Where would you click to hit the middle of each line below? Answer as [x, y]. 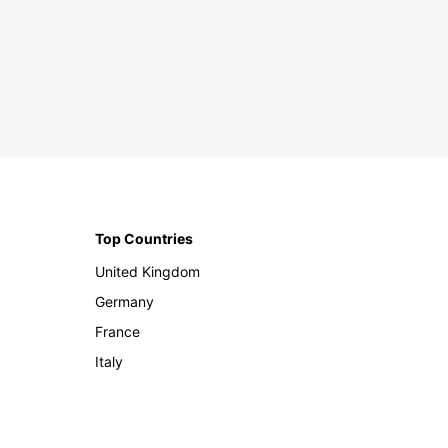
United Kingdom [148, 272]
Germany [125, 302]
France [118, 332]
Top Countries [144, 239]
